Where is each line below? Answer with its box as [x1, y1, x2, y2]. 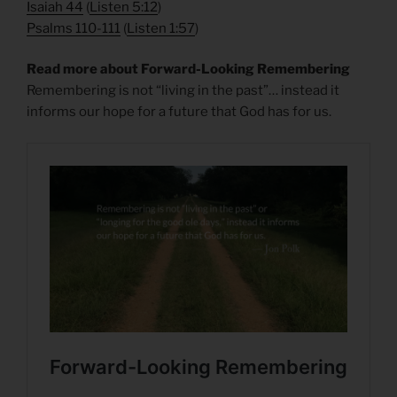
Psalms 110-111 [27, 19, 121, 36]
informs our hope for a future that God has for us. [27, 104, 331, 121]
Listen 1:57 [127, 19, 195, 36]
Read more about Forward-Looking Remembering [27, 61, 350, 78]
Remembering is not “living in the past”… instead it [27, 82, 339, 99]
